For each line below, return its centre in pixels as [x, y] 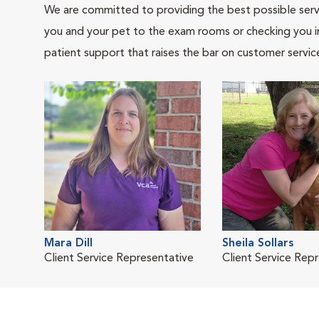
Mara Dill [68, 244]
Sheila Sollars [258, 244]
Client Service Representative [119, 258]
